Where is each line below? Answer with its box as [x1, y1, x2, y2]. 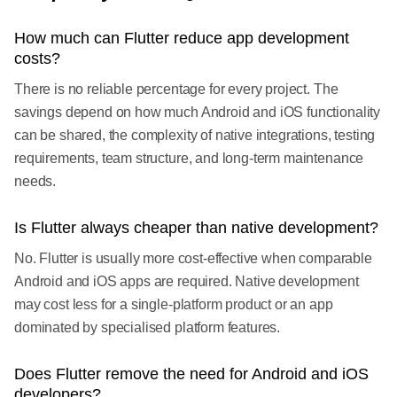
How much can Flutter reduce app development [14, 29, 349, 48]
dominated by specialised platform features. [14, 320, 281, 336]
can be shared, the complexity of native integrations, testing [14, 128, 376, 144]
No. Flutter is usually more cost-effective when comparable [14, 251, 372, 267]
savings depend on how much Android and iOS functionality [14, 105, 381, 121]
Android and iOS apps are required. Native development [14, 274, 359, 290]
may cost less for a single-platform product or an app [14, 297, 333, 313]
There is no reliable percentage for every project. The [14, 82, 339, 97]
